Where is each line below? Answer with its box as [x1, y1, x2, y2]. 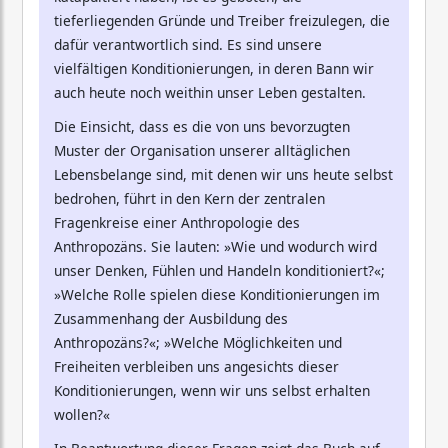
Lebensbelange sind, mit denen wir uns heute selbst [54, 164, 393, 184]
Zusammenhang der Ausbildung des [54, 308, 288, 328]
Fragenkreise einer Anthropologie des [54, 212, 300, 232]
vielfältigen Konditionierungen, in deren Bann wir [54, 58, 374, 78]
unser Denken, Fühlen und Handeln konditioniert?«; [54, 260, 385, 280]
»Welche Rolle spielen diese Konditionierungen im [54, 284, 380, 304]
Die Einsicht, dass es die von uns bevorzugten [54, 116, 350, 136]
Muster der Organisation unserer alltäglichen [54, 140, 350, 160]
